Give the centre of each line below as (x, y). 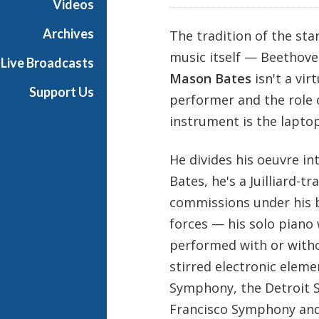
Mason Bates (210, 78)
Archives (68, 33)
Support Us (62, 92)
